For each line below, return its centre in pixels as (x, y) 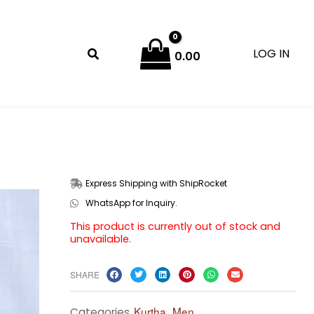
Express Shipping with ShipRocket (157, 183)
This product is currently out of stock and (175, 226)
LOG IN (271, 53)
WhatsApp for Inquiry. (132, 203)
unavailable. (100, 239)
